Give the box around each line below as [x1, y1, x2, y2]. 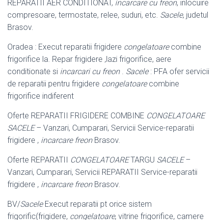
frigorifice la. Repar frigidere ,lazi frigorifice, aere [7, 55, 171, 64]
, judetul [183, 10, 208, 20]
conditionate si [7, 67, 60, 77]
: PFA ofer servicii [148, 67, 209, 77]
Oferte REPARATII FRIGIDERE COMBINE [7, 111, 146, 121]
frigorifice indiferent [7, 91, 74, 101]
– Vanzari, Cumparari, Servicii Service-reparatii [34, 123, 194, 133]
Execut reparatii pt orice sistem [43, 199, 152, 209]
